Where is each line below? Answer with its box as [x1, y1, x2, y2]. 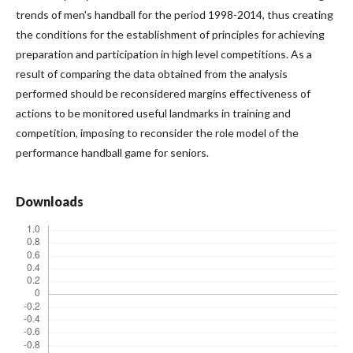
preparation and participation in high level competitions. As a [16, 47, 312, 61]
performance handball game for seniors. [16, 146, 209, 160]
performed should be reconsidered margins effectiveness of [16, 87, 310, 101]
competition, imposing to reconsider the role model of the [16, 126, 299, 140]
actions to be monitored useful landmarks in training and [16, 106, 291, 121]
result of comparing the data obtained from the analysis [16, 67, 288, 81]
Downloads [16, 194, 84, 210]
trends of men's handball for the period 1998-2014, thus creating [16, 8, 333, 22]
